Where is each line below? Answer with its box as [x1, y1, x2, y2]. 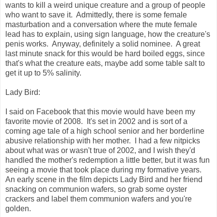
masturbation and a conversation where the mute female [5, 20, 197, 29]
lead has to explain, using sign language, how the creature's [5, 30, 210, 38]
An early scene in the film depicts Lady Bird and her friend [5, 175, 202, 184]
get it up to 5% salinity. [5, 68, 81, 77]
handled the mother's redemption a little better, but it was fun [5, 155, 210, 164]
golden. [5, 204, 31, 213]
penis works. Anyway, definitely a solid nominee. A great [5, 39, 200, 48]
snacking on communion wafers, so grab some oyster [5, 185, 187, 193]
